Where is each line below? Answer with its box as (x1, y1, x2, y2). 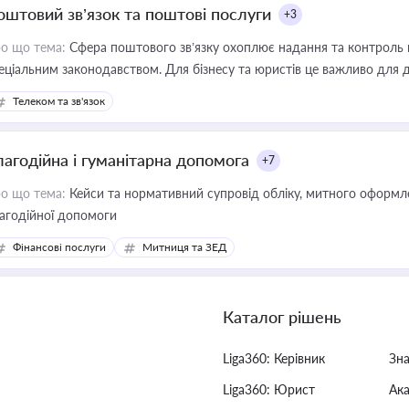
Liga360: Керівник (223, 351, 325, 366)
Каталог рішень (223, 307, 341, 327)
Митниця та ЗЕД (142, 240, 226, 254)
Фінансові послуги (13, 240, 106, 254)
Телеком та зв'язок (13, 94, 105, 108)
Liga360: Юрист (223, 382, 315, 397)
